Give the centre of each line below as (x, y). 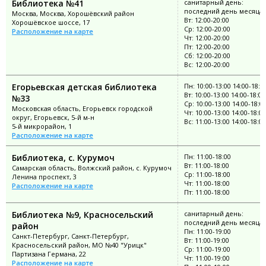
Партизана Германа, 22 (49, 254)
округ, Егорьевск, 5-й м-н (53, 117)
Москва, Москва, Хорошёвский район (73, 13)
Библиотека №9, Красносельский (83, 214)
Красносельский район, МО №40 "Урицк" (79, 245)
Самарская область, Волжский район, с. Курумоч (92, 167)
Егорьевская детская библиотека (84, 87)
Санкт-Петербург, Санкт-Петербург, (70, 236)
